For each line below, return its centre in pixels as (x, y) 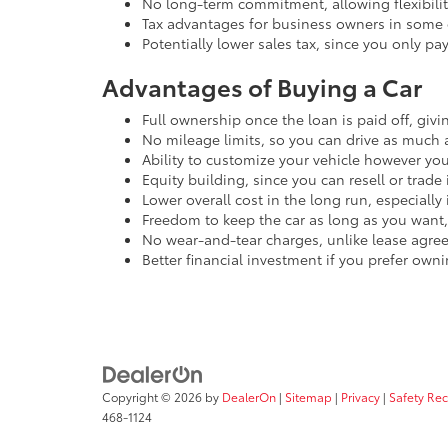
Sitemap (308, 397)
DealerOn (249, 397)
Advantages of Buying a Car (262, 86)
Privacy (360, 397)
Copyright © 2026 (153, 397)
